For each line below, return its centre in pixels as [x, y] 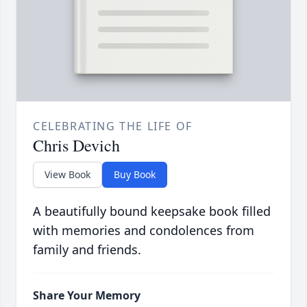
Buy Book [135, 175]
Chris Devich [76, 146]
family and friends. [87, 250]
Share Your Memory [87, 296]
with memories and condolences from [144, 231]
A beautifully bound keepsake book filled [152, 211]
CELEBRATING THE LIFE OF [113, 126]
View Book [67, 175]
